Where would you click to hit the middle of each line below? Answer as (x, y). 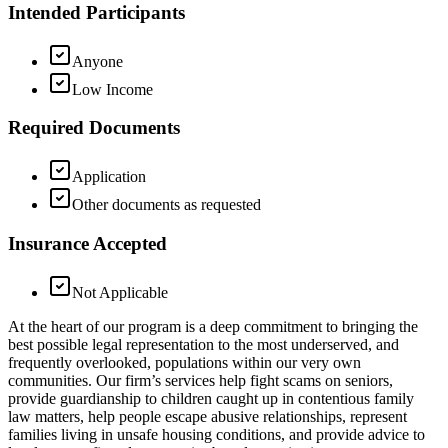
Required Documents (94, 128)
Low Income (112, 89)
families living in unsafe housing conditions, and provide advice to (216, 434)
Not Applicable (120, 292)
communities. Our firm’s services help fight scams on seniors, (200, 380)
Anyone (97, 61)
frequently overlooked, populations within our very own (184, 362)
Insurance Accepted (87, 243)
